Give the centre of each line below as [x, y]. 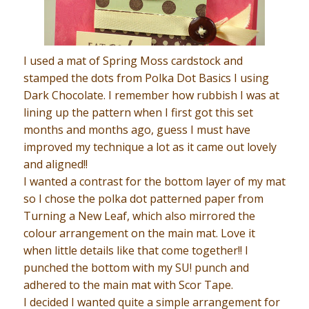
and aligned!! [55, 165]
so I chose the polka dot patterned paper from [143, 199]
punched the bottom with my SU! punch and [136, 268]
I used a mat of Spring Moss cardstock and [133, 61]
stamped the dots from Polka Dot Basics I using [146, 78]
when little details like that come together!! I [136, 251]
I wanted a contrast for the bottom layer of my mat [154, 182]
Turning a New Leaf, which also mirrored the [139, 216]
